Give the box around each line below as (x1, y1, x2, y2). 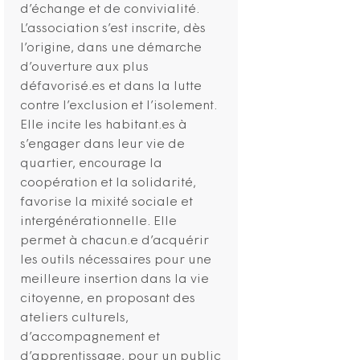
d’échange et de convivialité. (20, 2, 199, 16)
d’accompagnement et (20, 330, 160, 344)
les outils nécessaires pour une (20, 253, 211, 267)
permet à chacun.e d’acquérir (20, 234, 209, 247)
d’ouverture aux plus (20, 60, 149, 74)
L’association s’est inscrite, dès (20, 22, 206, 35)
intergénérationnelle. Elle (20, 215, 177, 228)
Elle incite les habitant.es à (20, 118, 187, 132)
